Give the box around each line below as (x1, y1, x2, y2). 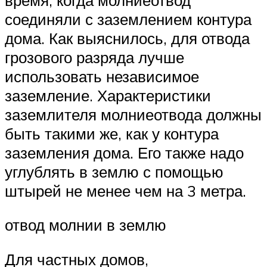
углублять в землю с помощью (5, 162, 223, 181)
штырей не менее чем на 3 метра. (5, 181, 246, 200)
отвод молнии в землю (5, 215, 166, 235)
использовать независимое (5, 66, 199, 86)
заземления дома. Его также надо (5, 142, 244, 162)
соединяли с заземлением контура (5, 9, 252, 29)
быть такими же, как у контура (5, 123, 219, 143)
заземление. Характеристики (5, 85, 211, 105)
